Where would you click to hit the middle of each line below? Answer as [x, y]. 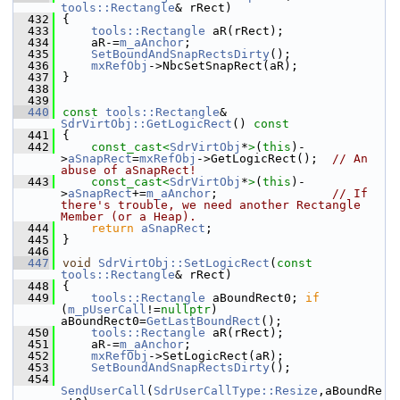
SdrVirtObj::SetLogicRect [184, 263]
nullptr [186, 309]
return [112, 228]
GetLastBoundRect [204, 321]
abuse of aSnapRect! [129, 170]
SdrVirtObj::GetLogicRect [146, 124]
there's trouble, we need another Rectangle [211, 205]
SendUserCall [104, 391]
